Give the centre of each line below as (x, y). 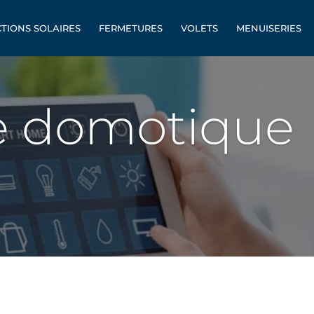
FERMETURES (131, 28)
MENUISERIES (269, 28)
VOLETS (199, 28)
